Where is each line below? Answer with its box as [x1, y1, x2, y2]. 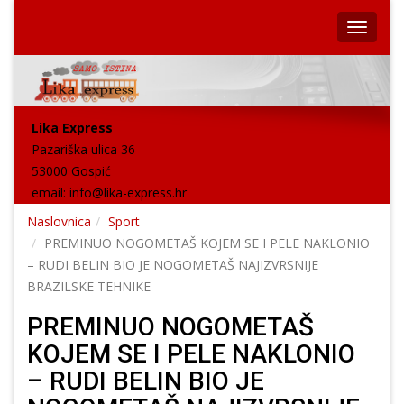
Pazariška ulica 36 [32, 141, 135, 159]
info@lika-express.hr [69, 184, 187, 202]
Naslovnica [27, 213, 91, 231]
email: [32, 184, 69, 202]
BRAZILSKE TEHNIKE [27, 278, 151, 296]
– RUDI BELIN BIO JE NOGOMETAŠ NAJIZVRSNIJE [27, 256, 318, 274]
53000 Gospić [32, 162, 111, 180]
